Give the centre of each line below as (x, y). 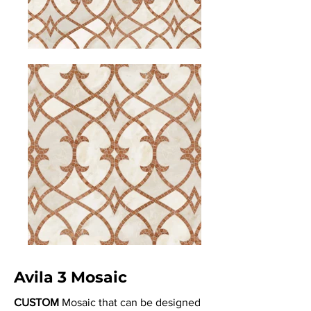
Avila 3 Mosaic (70, 277)
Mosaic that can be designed (130, 302)
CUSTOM (36, 302)
